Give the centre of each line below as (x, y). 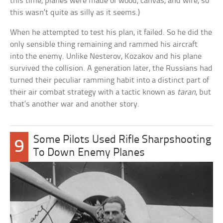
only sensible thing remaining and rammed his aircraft (104, 45)
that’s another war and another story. (75, 105)
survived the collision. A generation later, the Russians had (111, 69)
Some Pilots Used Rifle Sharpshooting (122, 140)
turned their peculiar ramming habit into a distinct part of (110, 81)
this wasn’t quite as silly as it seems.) (75, 13)
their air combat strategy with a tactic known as (94, 93)
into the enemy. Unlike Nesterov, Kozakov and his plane (106, 57)
